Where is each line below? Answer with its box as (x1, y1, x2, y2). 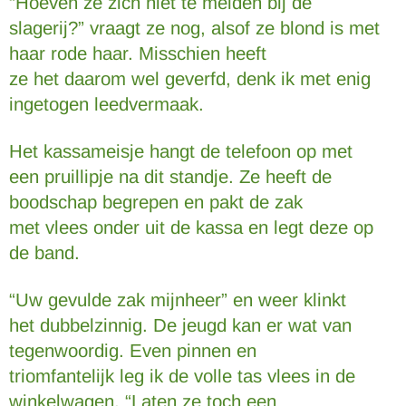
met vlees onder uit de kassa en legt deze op (9, 217, 373, 237)
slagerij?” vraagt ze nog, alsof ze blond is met (9, 18, 380, 38)
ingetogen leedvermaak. (9, 94, 204, 114)
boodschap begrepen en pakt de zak (9, 192, 303, 212)
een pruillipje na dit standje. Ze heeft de (9, 167, 332, 187)
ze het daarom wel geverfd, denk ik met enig (9, 69, 371, 89)
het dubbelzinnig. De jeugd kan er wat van (9, 315, 352, 335)
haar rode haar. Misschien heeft (9, 43, 266, 63)
